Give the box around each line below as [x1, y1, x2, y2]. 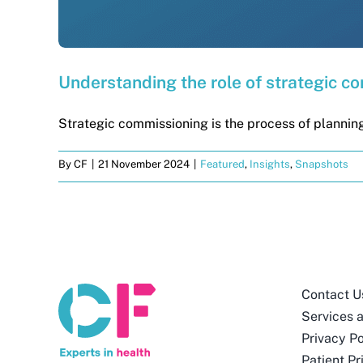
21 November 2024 [98, 158, 190, 170]
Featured [200, 158, 245, 170]
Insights [250, 158, 290, 170]
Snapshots [295, 158, 348, 170]
